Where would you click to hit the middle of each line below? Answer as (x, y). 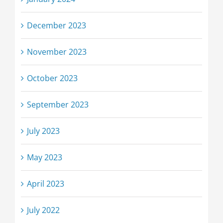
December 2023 (56, 25)
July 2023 (43, 131)
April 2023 (45, 183)
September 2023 (57, 104)
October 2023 (52, 78)
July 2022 (43, 210)
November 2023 (56, 52)
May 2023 (44, 157)
